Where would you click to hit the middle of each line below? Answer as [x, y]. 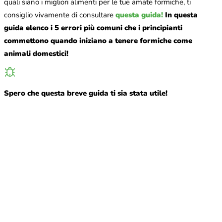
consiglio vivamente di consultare [60, 15]
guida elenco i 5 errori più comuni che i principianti [93, 28]
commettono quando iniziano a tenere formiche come [98, 41]
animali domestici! [36, 54]
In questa [181, 15]
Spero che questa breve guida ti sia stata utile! [86, 93]
